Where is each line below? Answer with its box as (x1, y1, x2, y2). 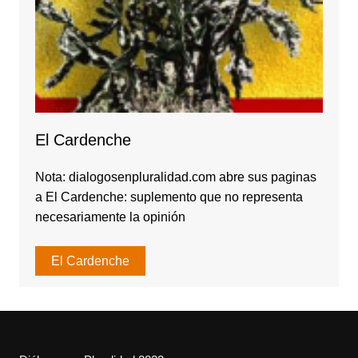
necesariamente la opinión (34, 209, 185, 224)
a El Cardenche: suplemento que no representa (34, 189, 303, 204)
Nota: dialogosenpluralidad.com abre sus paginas (34, 169, 316, 184)
